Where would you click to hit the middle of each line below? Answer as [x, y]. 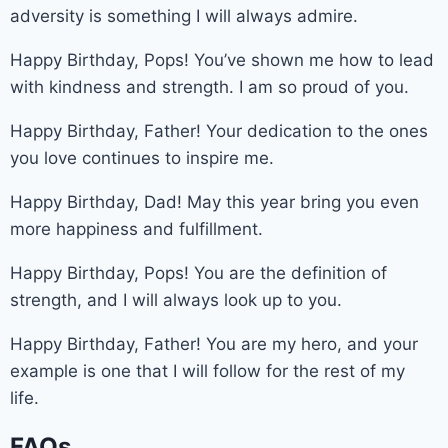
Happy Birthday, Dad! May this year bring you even [214, 201]
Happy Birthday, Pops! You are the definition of [198, 272]
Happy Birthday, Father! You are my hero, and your [214, 343]
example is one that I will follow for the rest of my [207, 370]
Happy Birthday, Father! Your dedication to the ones [219, 130]
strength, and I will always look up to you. [176, 299]
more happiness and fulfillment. [136, 228]
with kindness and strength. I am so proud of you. [209, 86]
